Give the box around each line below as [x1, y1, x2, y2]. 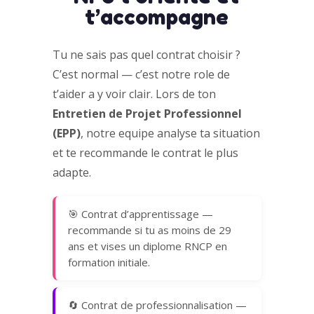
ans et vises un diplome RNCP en [67, 239, 227, 254]
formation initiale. [67, 255, 150, 270]
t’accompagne [85, 4, 229, 30]
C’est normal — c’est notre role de [52, 67, 230, 83]
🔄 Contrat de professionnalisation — [67, 298, 247, 313]
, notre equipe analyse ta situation [80, 125, 260, 142]
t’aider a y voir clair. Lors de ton [52, 86, 216, 102]
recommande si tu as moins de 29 [67, 223, 231, 238]
